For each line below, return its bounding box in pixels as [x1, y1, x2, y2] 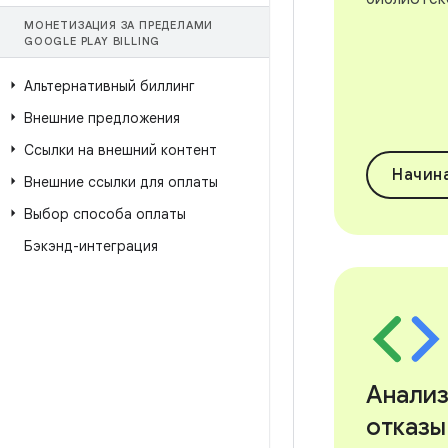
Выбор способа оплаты [24, 205, 186, 223]
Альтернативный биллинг [24, 77, 195, 95]
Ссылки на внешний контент [24, 141, 217, 159]
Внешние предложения [24, 109, 180, 127]
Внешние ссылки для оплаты [24, 173, 218, 191]
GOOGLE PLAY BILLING [24, 34, 161, 48]
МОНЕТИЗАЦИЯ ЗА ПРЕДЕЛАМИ [24, 18, 214, 32]
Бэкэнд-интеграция [24, 237, 158, 255]
